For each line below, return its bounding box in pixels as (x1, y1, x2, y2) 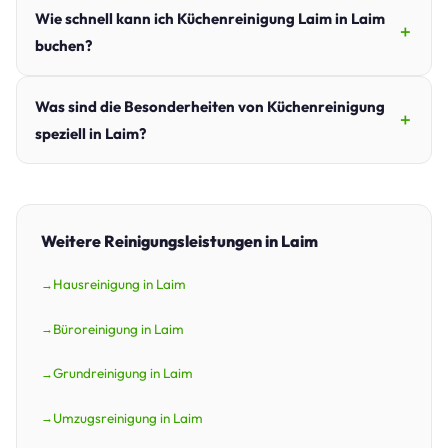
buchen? (35, 36, 92, 56)
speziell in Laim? (35, 124, 146, 144)
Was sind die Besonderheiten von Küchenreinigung (35, 97, 385, 117)
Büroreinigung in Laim (53, 319, 184, 338)
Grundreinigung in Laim (53, 364, 193, 383)
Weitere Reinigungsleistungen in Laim (41, 231, 318, 252)
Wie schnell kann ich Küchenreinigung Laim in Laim (35, 9, 385, 29)
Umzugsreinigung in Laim (53, 408, 203, 427)
